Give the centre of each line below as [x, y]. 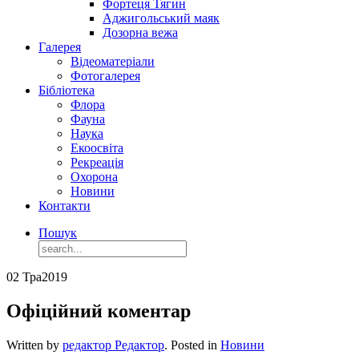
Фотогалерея [105, 75]
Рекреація [97, 162]
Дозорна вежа [140, 32]
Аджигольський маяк [161, 18]
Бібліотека [67, 90]
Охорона [94, 176]
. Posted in [192, 345]
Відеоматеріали [113, 61]
